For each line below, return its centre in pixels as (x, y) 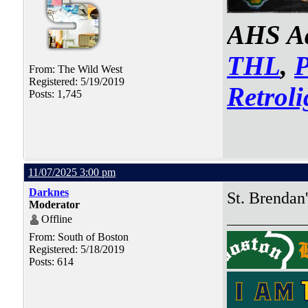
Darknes (49, 192)
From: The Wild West (76, 69)
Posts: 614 (51, 262)
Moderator (54, 205)
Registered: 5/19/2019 (77, 82)
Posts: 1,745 (55, 94)
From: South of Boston (79, 237)
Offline (57, 219)
